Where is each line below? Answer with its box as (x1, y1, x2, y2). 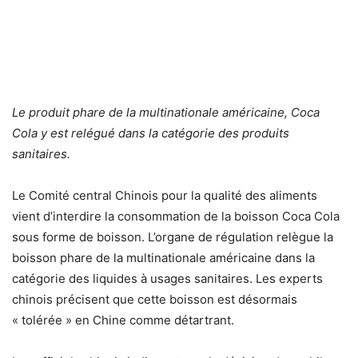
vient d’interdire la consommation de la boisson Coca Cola (12, 208, 340, 224)
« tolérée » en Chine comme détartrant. (12, 312, 234, 328)
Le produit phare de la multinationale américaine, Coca (12, 104, 320, 120)
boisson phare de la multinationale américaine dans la (12, 249, 315, 265)
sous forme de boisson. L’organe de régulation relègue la (12, 229, 333, 245)
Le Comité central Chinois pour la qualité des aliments (12, 187, 317, 203)
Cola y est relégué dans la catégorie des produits (12, 125, 289, 141)
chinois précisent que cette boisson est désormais (12, 291, 297, 307)
